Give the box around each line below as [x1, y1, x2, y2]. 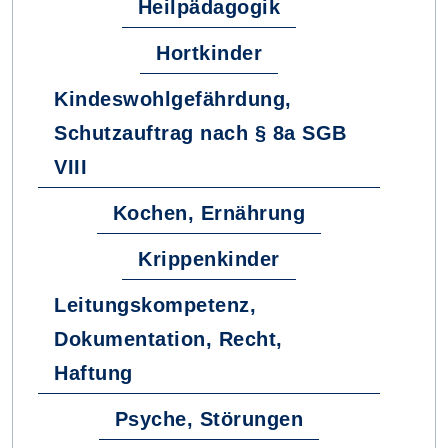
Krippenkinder [138, 248, 280, 270]
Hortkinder [156, 42, 262, 64]
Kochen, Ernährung [112, 202, 306, 224]
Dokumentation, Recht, [54, 328, 283, 350]
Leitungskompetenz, [54, 294, 256, 316]
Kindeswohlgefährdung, [54, 88, 292, 110]
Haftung [54, 362, 133, 384]
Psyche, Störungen [114, 408, 304, 430]
